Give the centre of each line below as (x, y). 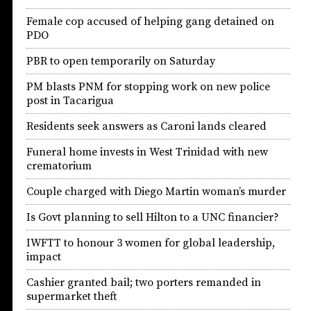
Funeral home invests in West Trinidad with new (147, 152)
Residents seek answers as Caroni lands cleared (146, 126)
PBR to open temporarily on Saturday (121, 61)
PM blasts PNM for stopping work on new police (148, 87)
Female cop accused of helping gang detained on (150, 22)
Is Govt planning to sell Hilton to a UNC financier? (153, 217)
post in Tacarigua (70, 101)
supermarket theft (72, 296)
